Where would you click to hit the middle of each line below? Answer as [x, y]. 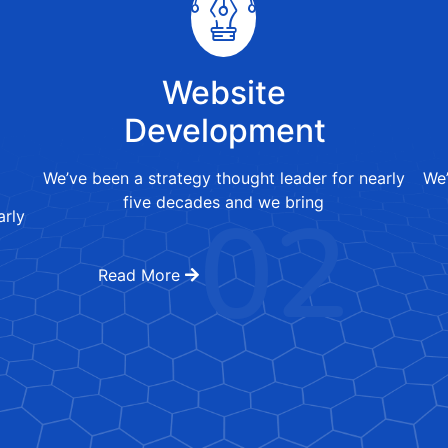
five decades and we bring [224, 202]
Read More [142, 275]
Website [223, 93]
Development [224, 131]
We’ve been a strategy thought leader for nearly [223, 178]
